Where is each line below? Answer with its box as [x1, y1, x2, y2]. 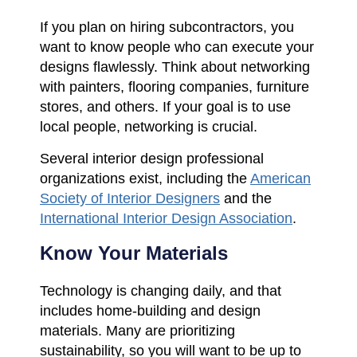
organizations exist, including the [40, 170, 247, 186]
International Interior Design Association [40, 210, 292, 226]
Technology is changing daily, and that [40, 282, 281, 299]
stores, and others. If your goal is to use [40, 98, 291, 115]
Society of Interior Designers [40, 190, 220, 206]
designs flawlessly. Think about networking [40, 58, 310, 75]
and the [224, 190, 272, 206]
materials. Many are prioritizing [40, 322, 235, 339]
